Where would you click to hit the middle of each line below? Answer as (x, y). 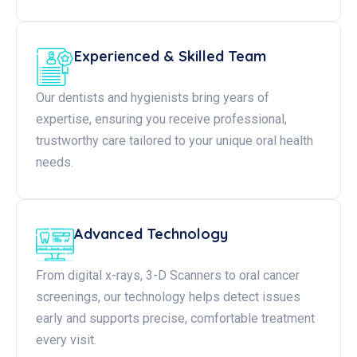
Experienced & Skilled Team (170, 56)
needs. (55, 162)
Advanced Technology (151, 234)
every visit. (66, 340)
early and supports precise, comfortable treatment (175, 318)
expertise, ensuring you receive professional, (161, 119)
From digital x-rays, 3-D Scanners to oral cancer (168, 275)
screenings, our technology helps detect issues (168, 297)
